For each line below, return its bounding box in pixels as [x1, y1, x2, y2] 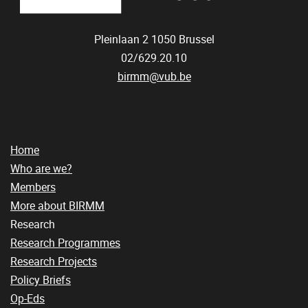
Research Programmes [10, 236, 120, 250]
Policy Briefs [10, 274, 71, 287]
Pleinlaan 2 [93, 33, 148, 47]
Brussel [178, 33, 214, 47]
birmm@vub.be [117, 70, 191, 84]
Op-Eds [10, 292, 45, 306]
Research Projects [10, 255, 97, 269]
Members [10, 181, 56, 195]
